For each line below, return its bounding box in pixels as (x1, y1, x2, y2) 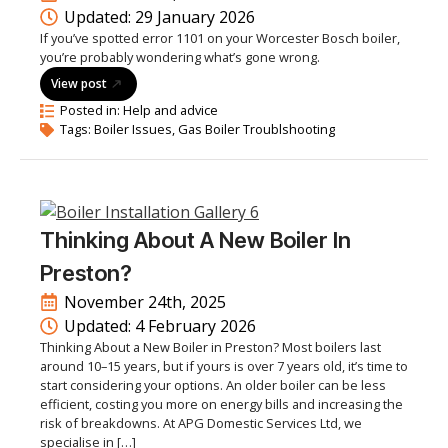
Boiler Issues (94, 120, 172, 138)
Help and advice (123, 101, 218, 119)
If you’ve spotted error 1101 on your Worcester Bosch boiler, (40, 29, 400, 47)
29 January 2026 (135, 6, 255, 28)
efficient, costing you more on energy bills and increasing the (40, 395, 403, 413)
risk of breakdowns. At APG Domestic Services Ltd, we (40, 414, 362, 432)
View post (51, 75, 107, 92)
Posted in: (60, 101, 123, 119)
